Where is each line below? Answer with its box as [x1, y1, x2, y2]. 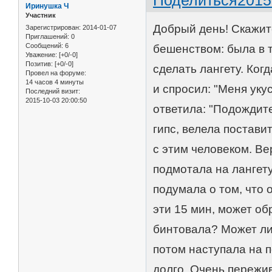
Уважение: [25, 50, 57, 58]
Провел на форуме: [25, 69, 86, 76]
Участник [25, 12, 56, 19]
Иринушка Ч [25, 2, 69, 11]
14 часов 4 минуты [25, 78, 84, 86]
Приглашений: [25, 32, 69, 40]
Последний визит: [25, 87, 80, 95]
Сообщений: [25, 41, 63, 49]
